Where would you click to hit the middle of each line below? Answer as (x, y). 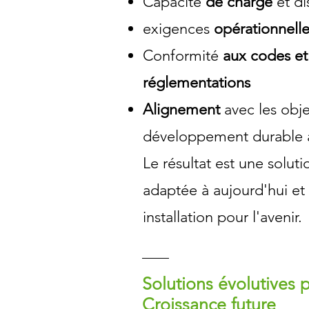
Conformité (183, 56)
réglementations (197, 82)
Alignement (182, 109)
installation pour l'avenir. (223, 217)
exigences (179, 29)
